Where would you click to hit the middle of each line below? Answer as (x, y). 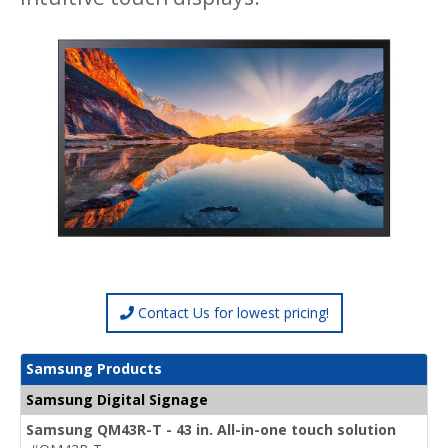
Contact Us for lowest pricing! (231, 312)
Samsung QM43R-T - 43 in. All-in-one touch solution (211, 429)
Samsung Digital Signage (117, 399)
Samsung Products (94, 368)
